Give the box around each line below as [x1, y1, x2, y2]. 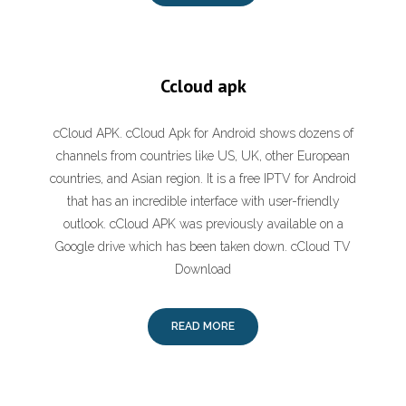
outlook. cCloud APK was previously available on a [63, 217, 343, 231]
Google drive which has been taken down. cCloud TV [55, 239, 351, 254]
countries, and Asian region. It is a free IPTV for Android [50, 171, 356, 186]
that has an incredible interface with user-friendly [66, 194, 340, 208]
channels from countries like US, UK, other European [56, 149, 350, 163]
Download [175, 262, 231, 276]
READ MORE [171, 320, 235, 333]
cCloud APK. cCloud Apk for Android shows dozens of [53, 126, 353, 140]
